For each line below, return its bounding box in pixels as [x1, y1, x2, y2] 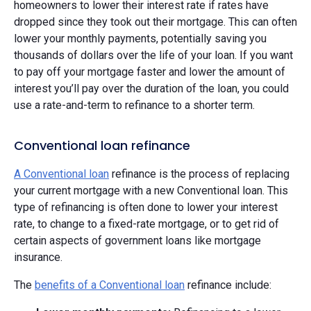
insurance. [14, 250, 62, 264]
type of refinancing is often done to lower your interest [14, 200, 278, 214]
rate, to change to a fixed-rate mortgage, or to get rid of [14, 217, 279, 230]
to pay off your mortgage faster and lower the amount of [14, 65, 285, 78]
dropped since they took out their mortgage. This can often [14, 15, 297, 28]
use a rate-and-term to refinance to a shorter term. [14, 98, 255, 112]
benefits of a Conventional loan [35, 278, 185, 292]
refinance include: [185, 278, 271, 292]
